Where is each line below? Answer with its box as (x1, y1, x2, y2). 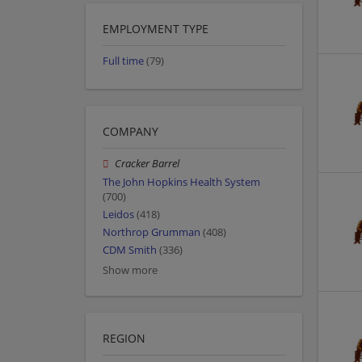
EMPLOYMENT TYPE (103, 21, 208, 37)
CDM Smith (103, 243, 157, 258)
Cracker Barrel (115, 157, 180, 171)
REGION (103, 330, 145, 347)
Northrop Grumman (103, 225, 200, 240)
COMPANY (103, 124, 158, 140)
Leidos (103, 207, 134, 221)
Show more (103, 263, 158, 278)
